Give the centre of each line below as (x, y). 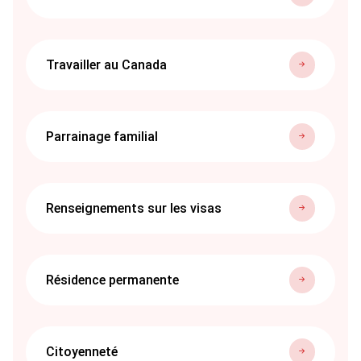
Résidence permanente (112, 280)
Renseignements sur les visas (134, 208)
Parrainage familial (102, 136)
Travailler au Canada (106, 64)
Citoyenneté (82, 351)
